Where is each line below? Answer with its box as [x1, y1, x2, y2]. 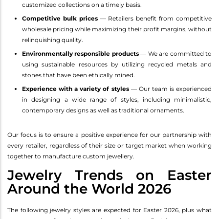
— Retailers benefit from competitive [97, 14, 212, 22]
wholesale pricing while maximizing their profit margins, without [22, 25, 212, 33]
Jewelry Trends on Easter [7, 166, 212, 183]
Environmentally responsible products [22, 49, 139, 57]
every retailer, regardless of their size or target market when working [7, 141, 212, 149]
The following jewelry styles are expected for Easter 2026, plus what [7, 206, 212, 214]
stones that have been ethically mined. [22, 71, 135, 79]
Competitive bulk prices [22, 14, 98, 22]
